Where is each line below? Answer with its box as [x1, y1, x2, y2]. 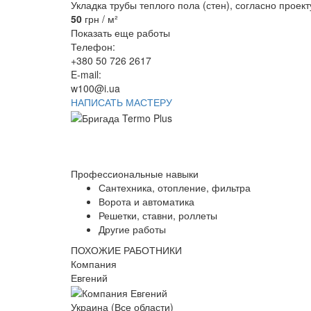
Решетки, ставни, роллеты [99, 208, 217, 222]
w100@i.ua [71, 81, 120, 96]
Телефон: [71, 40, 115, 54]
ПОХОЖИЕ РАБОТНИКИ [71, 242, 182, 257]
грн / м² [82, 12, 118, 26]
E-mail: [71, 67, 101, 82]
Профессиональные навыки [71, 166, 199, 180]
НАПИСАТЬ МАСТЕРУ [71, 95, 172, 110]
